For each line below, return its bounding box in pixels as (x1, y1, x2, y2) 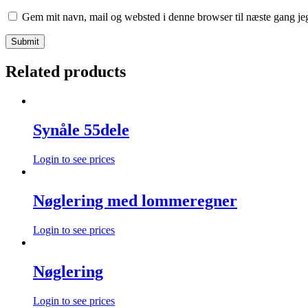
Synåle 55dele (33, 121, 129, 140)
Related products (5, 63, 126, 81)
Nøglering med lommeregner (33, 191, 237, 210)
